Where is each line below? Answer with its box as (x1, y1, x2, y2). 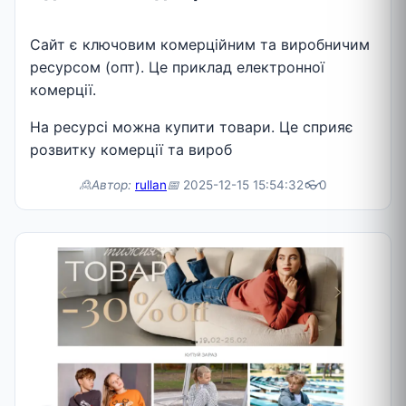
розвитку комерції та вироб (30, 140, 232, 159)
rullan (135, 178, 167, 193)
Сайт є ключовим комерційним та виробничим (30, 35, 370, 54)
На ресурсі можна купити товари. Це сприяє (30, 118, 353, 137)
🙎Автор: (79, 178, 131, 193)
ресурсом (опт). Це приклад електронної (30, 58, 324, 77)
